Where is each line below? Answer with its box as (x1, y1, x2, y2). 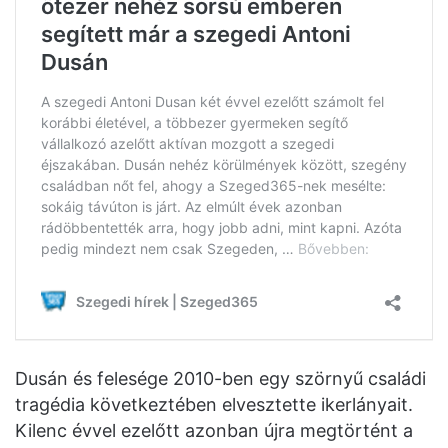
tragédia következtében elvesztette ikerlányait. (15, 394, 413, 415)
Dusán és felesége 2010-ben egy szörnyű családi (15, 368, 426, 389)
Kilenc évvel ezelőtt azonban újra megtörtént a (15, 420, 413, 441)
